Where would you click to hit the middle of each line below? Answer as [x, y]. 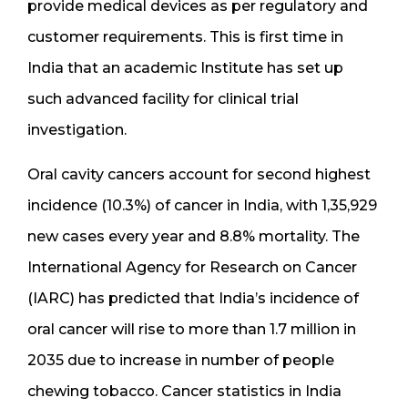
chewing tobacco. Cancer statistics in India [184, 391]
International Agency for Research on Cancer [192, 267]
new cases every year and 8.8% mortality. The [194, 236]
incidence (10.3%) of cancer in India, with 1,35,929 [202, 205]
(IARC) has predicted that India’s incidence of [193, 298]
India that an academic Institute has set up [185, 67]
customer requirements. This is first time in [185, 36]
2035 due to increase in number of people [181, 360]
